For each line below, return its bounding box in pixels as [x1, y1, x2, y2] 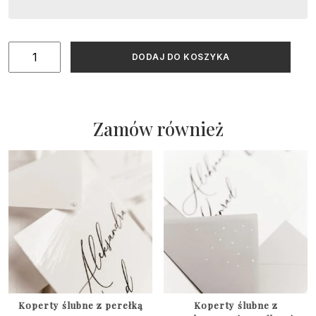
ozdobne [8, 76, 56, 91]
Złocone [8, 59, 52, 74]
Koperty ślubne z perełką [18, 298, 142, 311]
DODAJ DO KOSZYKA [131, 51, 230, 62]
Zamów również [92, 116, 224, 140]
